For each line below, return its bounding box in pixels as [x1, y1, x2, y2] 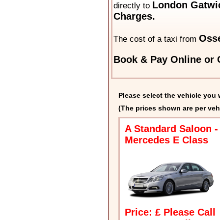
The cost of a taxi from [113, 34, 199, 44]
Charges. [113, 11, 155, 22]
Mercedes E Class [124, 135, 208, 146]
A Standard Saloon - [124, 123, 218, 135]
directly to [113, 1, 152, 11]
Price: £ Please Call [125, 207, 216, 218]
